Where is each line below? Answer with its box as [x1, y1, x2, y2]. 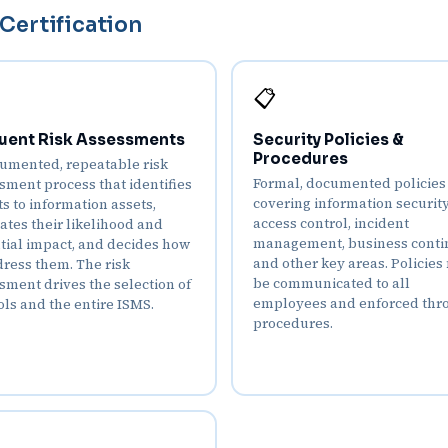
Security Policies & [253, 130, 404, 149]
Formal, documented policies [253, 174, 446, 193]
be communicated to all [253, 274, 410, 293]
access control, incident [253, 214, 409, 233]
